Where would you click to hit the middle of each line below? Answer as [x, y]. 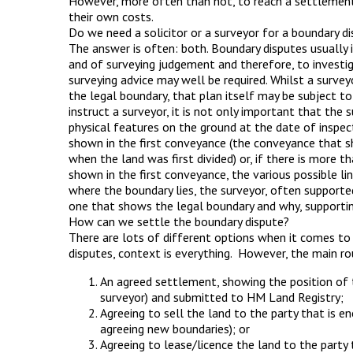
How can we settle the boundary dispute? [179, 221]
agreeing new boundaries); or [175, 329]
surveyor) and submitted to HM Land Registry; [222, 297]
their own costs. [111, 17]
